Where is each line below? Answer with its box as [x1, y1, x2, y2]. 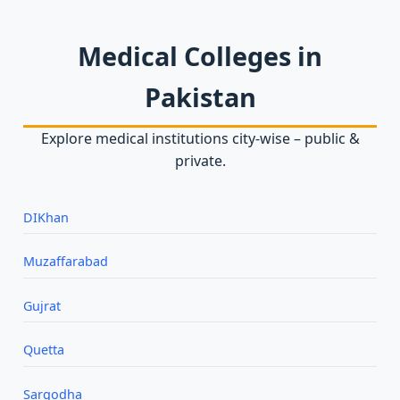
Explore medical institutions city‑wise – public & [40, 129, 360, 149]
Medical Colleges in [78, 38, 322, 74]
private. [174, 151, 226, 171]
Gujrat [23, 296, 61, 314]
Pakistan [144, 79, 256, 115]
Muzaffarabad [23, 253, 108, 271]
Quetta [23, 341, 64, 359]
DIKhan [23, 208, 69, 226]
